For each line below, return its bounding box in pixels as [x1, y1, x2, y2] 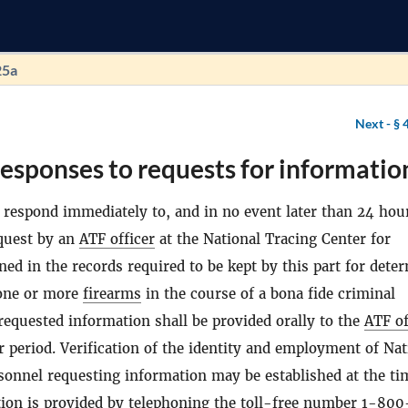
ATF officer [79, 230, 155, 248]
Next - [355, 116, 393, 131]
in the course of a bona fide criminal [141, 285, 395, 302]
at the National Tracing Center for [155, 230, 391, 248]
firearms [83, 285, 141, 302]
